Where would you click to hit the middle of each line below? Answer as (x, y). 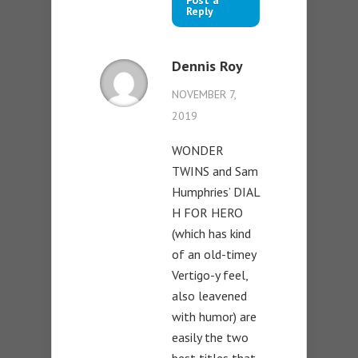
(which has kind (211, 234)
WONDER (198, 151)
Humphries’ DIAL (216, 192)
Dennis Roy (207, 66)
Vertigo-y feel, (210, 275)
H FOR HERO (207, 213)
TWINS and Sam (215, 171)
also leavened (209, 296)
